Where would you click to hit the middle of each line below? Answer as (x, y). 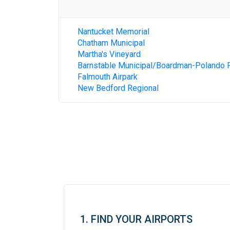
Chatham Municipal (111, 43)
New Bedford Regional (118, 88)
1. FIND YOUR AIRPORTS (136, 219)
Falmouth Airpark (108, 77)
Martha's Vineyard (109, 54)
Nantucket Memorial (113, 32)
